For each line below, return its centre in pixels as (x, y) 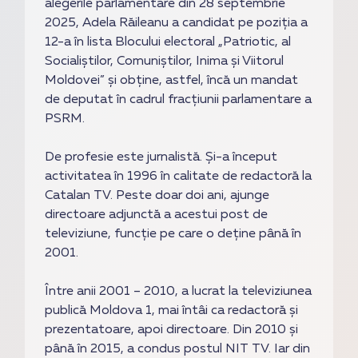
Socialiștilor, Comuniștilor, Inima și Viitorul (165, 61)
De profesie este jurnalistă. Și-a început (161, 157)
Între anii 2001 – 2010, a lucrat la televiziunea (179, 291)
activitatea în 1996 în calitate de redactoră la (179, 176)
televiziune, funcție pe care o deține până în (173, 234)
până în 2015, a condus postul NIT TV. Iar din (178, 349)
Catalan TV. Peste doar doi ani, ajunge (157, 195)
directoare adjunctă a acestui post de (157, 215)
